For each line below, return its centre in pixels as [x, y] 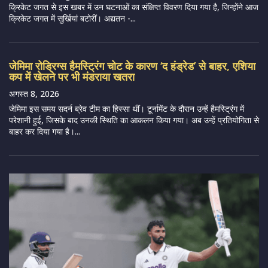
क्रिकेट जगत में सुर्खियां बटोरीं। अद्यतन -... [72, 19]
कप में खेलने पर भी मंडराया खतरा [72, 77]
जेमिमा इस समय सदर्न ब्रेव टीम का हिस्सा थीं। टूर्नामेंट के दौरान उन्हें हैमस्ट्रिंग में [127, 109]
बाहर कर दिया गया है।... [45, 132]
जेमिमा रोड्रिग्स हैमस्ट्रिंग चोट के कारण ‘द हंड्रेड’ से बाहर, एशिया [132, 66]
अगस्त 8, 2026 [34, 94]
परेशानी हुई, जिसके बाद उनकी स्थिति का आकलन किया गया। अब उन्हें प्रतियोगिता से [134, 120]
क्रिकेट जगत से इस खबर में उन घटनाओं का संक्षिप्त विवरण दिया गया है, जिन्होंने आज [134, 7]
